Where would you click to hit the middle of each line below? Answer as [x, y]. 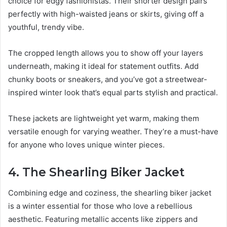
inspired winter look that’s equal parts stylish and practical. [113, 93]
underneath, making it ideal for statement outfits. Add [103, 66]
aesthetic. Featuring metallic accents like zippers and [103, 219]
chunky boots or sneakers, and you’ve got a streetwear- [108, 80]
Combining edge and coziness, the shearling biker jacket [110, 193]
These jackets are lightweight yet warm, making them [104, 119]
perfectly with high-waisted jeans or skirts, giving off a [106, 14]
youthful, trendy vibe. [46, 27]
